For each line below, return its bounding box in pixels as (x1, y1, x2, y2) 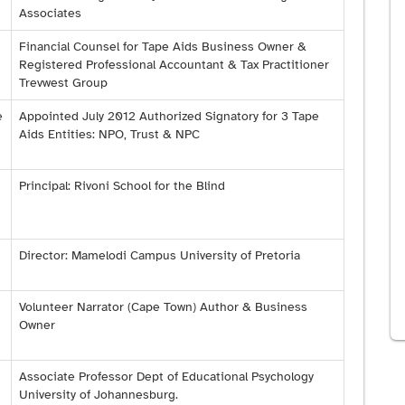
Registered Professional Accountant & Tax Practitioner (19, 57, 329, 73)
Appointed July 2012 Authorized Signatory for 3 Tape (19, 108, 319, 125)
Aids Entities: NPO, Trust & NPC (19, 127, 200, 143)
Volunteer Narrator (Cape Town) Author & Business (19, 299, 307, 316)
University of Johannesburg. (19, 387, 178, 403)
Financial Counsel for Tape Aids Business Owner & (19, 39, 306, 55)
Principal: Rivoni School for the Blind (19, 178, 225, 194)
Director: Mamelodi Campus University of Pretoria (19, 248, 300, 264)
